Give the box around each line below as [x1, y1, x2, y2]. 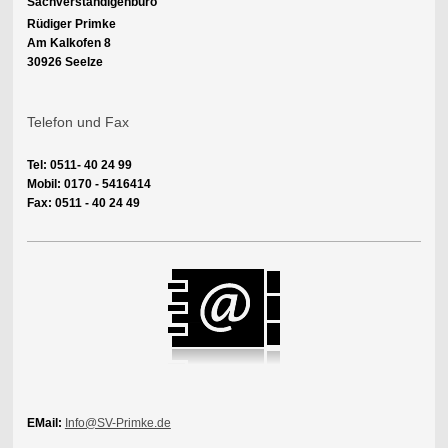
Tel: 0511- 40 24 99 [26, 158, 132, 173]
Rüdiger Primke [26, 17, 116, 32]
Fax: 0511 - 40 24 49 [26, 196, 140, 211]
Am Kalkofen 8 [26, 36, 111, 51]
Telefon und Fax [26, 114, 129, 131]
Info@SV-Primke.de [64, 416, 171, 431]
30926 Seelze [26, 55, 103, 70]
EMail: [26, 416, 62, 431]
